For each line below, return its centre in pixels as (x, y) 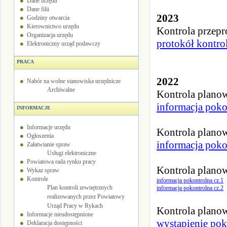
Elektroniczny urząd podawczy (63, 44)
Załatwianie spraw (48, 144)
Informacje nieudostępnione (60, 214)
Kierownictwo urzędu (53, 26)
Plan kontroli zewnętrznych (80, 187)
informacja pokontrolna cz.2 (190, 188)
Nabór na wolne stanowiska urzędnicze (73, 81)
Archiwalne (61, 90)
